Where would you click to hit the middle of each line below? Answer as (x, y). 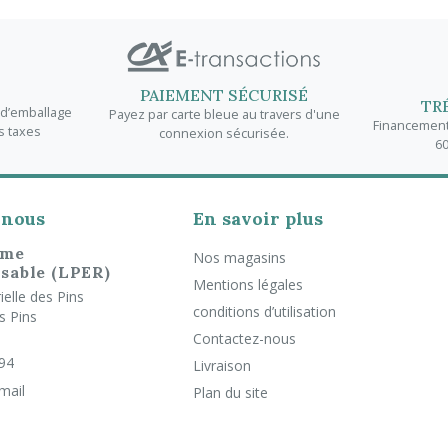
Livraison (221, 365)
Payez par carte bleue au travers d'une (224, 113)
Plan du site (230, 392)
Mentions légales (247, 284)
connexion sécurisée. (224, 132)
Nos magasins (239, 257)
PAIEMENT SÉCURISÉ (224, 94)
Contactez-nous (244, 338)
